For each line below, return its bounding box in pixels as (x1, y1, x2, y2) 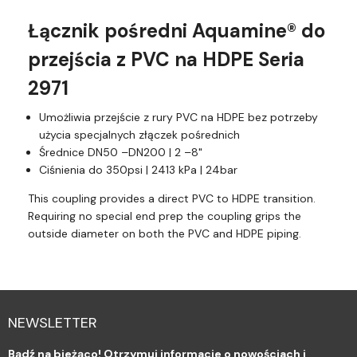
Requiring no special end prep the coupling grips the (28, 209, 301, 224)
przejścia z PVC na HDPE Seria (28, 47, 304, 73)
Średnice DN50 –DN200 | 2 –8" (39, 145, 202, 160)
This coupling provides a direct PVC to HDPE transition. (28, 191, 316, 206)
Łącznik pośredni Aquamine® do (28, 18, 325, 44)
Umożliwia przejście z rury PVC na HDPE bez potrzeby (39, 110, 318, 125)
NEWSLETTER (8, 312, 97, 332)
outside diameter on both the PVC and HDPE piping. (28, 226, 301, 241)
